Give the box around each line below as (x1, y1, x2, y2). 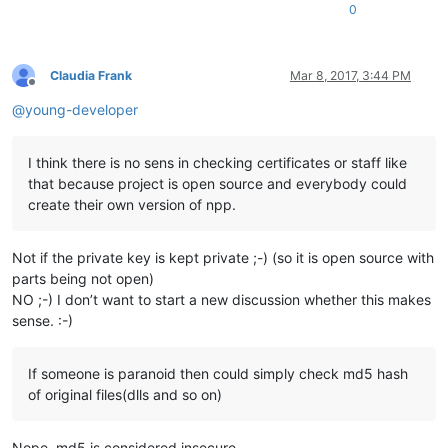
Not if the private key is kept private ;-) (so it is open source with (12, 248, 434, 266)
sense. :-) (12, 311, 73, 329)
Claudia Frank (50, 67, 132, 83)
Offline (31, 82, 68, 98)
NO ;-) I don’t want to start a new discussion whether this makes (12, 290, 431, 308)
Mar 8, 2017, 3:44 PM (290, 67, 411, 83)
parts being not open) (12, 269, 154, 287)
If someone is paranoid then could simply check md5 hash (28, 364, 408, 382)
